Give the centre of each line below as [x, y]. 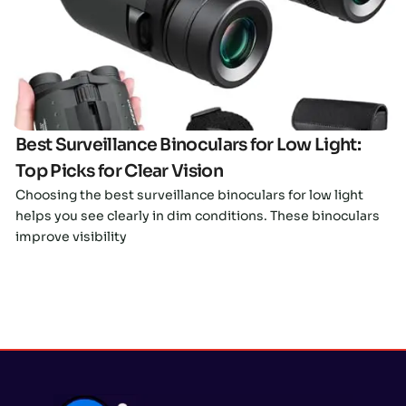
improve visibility [71, 237]
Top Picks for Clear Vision [119, 172]
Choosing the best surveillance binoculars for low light [189, 195]
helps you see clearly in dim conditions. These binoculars [198, 216]
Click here [203, 14]
